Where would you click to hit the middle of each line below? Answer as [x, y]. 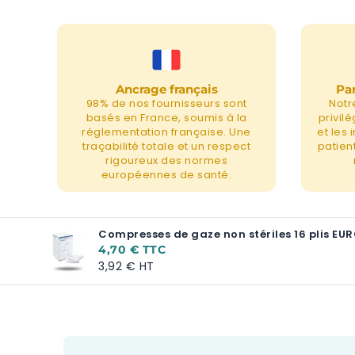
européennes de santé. [166, 175]
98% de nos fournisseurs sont [166, 103]
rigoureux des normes [166, 160]
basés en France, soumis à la [166, 118]
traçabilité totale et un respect [166, 146]
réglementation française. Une [166, 132]
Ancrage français [166, 89]
